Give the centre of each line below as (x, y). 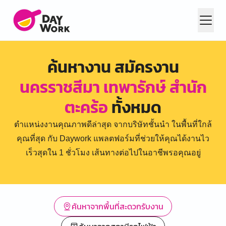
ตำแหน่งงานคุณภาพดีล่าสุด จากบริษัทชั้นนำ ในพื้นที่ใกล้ (113, 124)
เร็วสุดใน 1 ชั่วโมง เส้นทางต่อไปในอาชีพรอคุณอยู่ (113, 153)
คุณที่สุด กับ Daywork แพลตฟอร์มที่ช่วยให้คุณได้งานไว (113, 138)
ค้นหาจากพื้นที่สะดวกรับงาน (118, 206)
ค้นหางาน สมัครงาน (113, 67)
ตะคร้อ (86, 107)
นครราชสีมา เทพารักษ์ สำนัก (113, 87)
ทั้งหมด (135, 107)
